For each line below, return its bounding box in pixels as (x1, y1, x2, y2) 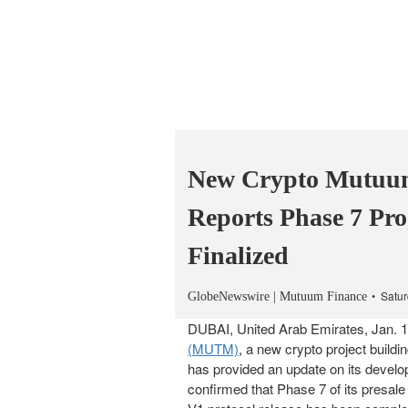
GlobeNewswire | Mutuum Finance (188, 290, 367, 303)
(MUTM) (188, 339, 239, 358)
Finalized (188, 241, 289, 270)
